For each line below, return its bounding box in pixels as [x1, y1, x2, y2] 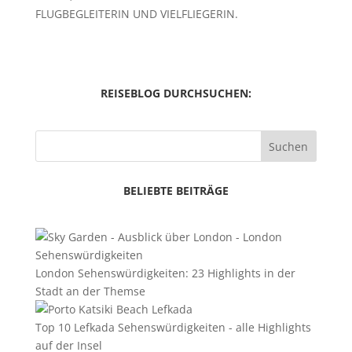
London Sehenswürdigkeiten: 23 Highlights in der [35, 266, 295, 280]
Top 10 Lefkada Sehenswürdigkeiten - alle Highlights [35, 320, 311, 335]
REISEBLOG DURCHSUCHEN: [100, 86, 251, 101]
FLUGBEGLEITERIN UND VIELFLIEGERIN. [35, 6, 238, 21]
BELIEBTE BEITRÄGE [123, 183, 229, 198]
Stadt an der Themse [35, 284, 145, 299]
